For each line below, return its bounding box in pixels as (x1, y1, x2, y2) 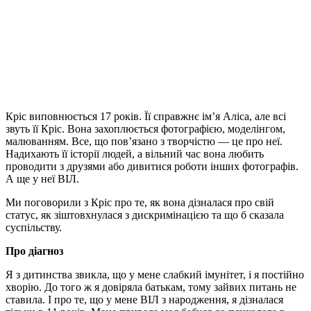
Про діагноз (6, 244, 63, 257)
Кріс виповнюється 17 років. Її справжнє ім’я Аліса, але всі (6, 110, 286, 122)
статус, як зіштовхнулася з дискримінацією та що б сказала (6, 208, 284, 221)
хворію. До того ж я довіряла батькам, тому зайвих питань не (6, 280, 296, 293)
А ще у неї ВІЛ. (6, 172, 79, 185)
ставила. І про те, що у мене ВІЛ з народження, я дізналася (6, 293, 283, 305)
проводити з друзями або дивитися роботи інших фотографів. (6, 160, 299, 172)
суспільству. (6, 221, 62, 233)
